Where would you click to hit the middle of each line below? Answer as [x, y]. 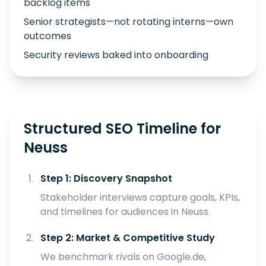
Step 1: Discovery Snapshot [106, 178]
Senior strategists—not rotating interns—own [129, 22]
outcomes [47, 36]
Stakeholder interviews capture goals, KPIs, [140, 197]
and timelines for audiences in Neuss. [125, 212]
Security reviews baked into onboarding [116, 55]
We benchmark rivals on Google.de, [123, 257]
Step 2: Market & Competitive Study [128, 238]
